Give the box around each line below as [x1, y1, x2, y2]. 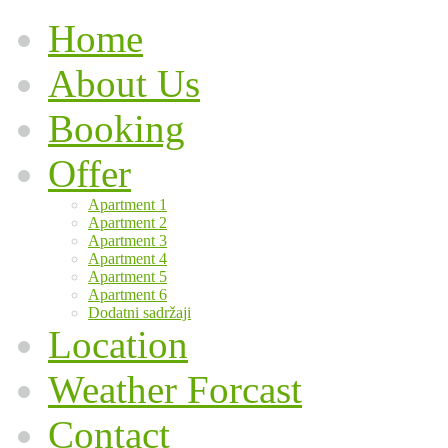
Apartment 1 [88, 196, 167, 213]
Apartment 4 [88, 250, 167, 267]
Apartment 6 [88, 286, 167, 303]
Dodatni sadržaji [88, 304, 191, 321]
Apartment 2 [88, 214, 167, 231]
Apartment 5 [88, 268, 167, 285]
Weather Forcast [48, 368, 302, 411]
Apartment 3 [88, 232, 167, 249]
